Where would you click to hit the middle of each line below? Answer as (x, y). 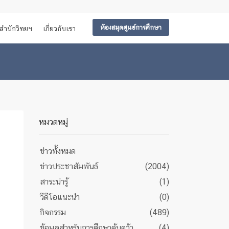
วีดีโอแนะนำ (60, 197)
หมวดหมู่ (53, 122)
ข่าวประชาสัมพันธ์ (69, 166)
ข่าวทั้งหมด (58, 151)
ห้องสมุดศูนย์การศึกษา (131, 27)
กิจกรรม (53, 212)
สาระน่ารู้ (54, 182)
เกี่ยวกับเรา (59, 29)
